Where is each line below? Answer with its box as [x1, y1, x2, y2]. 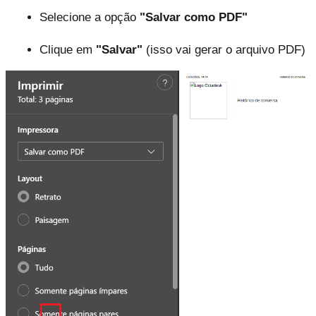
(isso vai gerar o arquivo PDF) [142, 42, 305, 56]
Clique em [39, 42, 96, 56]
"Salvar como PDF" [140, 10, 248, 24]
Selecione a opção [39, 10, 140, 24]
